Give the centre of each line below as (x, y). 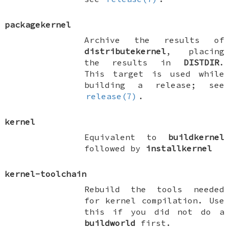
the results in (134, 62)
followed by (115, 148)
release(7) (112, 96)
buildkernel (196, 137)
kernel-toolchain (46, 174)
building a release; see (154, 85)
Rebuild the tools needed (154, 189)
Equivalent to (126, 137)
